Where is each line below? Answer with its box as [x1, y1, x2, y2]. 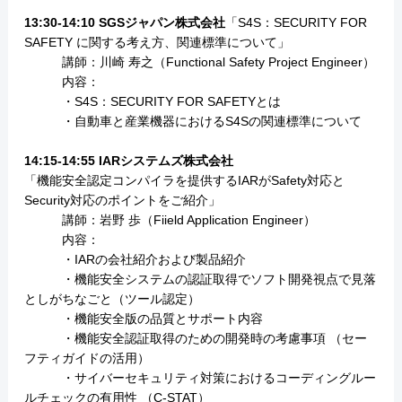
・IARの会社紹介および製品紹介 [23, 252, 246, 267]
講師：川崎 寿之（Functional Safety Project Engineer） [23, 55, 375, 70]
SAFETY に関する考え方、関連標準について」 [23, 35, 290, 50]
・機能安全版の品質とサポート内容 [23, 311, 263, 327]
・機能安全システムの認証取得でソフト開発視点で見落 [23, 272, 376, 287]
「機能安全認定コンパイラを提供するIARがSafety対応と [23, 173, 345, 188]
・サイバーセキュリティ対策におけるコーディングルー [23, 371, 376, 386]
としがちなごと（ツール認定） [23, 292, 200, 307]
